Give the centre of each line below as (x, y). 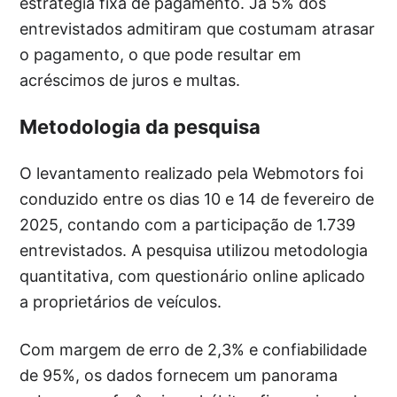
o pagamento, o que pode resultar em (161, 55)
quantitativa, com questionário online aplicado (193, 276)
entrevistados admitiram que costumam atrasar (198, 29)
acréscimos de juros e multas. (130, 81)
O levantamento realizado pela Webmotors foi (192, 174)
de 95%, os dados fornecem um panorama (179, 376)
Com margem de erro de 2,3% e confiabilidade (194, 350)
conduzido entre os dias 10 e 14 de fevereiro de (197, 199)
